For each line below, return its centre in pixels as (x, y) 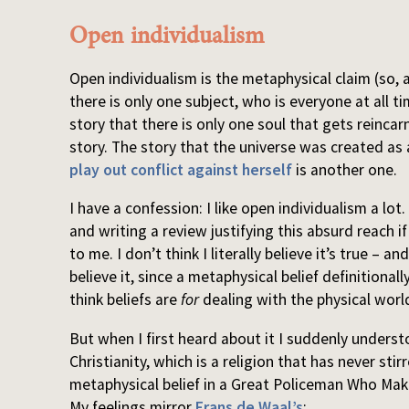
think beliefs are (126, 300)
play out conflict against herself (181, 169)
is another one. (345, 169)
